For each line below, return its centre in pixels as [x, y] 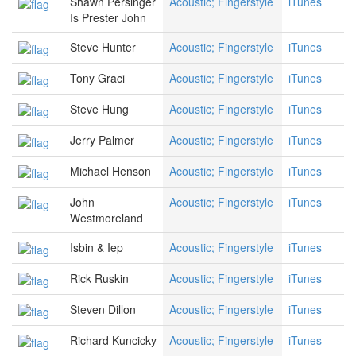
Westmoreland [106, 218]
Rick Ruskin [99, 279]
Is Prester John [108, 18]
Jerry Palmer [102, 140]
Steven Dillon [103, 310]
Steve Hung [99, 109]
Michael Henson [110, 171]
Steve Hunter [103, 47]
